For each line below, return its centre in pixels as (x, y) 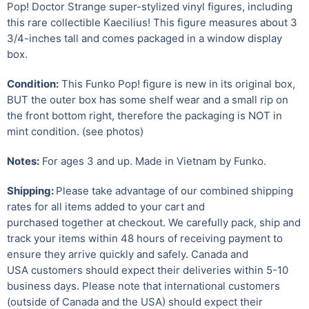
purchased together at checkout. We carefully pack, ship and (154, 222)
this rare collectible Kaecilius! (79, 22)
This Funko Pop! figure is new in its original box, (177, 83)
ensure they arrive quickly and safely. (99, 254)
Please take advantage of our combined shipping (175, 190)
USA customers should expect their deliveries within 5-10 (148, 270)
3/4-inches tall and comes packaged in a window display (144, 38)
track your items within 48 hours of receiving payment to (145, 238)
